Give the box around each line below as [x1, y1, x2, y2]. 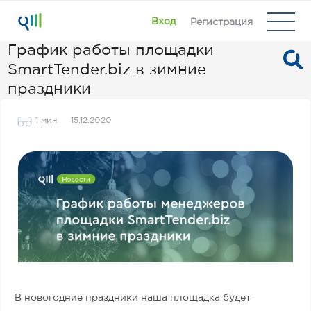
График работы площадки [8, 44, 214, 58]
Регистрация [190, 17, 253, 26]
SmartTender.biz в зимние [8, 63, 206, 77]
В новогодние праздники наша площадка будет [15, 294, 251, 303]
